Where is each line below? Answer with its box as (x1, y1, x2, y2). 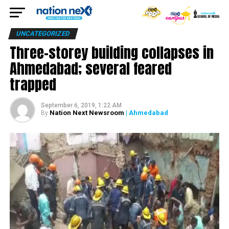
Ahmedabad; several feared (9, 57, 172, 79)
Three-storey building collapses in (9, 41, 214, 63)
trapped (9, 73, 56, 95)
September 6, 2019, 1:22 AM (40, 102, 122, 109)
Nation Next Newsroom (49, 109, 124, 117)
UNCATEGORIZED (15, 30, 71, 37)
